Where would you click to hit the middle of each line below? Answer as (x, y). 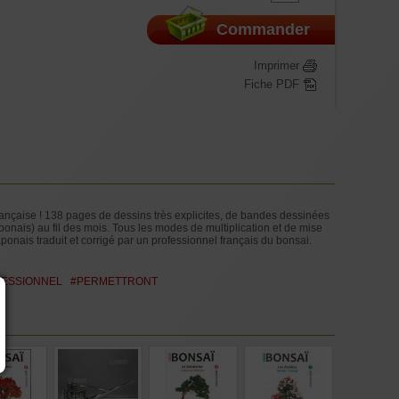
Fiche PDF (273, 84)
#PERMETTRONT (114, 281)
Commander (263, 29)
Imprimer (278, 65)
